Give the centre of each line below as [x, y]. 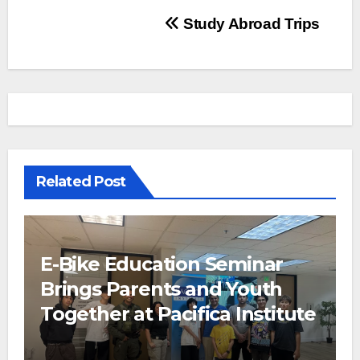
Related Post [81, 181]
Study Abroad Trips [250, 23]
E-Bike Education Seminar [162, 264]
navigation [104, 61]
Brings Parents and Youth [162, 289]
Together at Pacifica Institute [178, 314]
